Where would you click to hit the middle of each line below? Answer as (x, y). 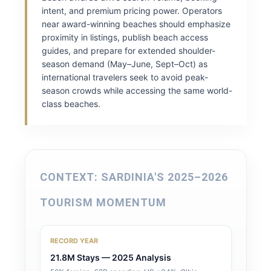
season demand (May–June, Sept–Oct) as (124, 64)
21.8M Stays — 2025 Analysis (110, 257)
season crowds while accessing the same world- (137, 90)
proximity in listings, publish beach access (125, 37)
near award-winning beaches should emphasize (136, 24)
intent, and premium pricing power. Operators (132, 11)
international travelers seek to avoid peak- (125, 77)
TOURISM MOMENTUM (103, 202)
